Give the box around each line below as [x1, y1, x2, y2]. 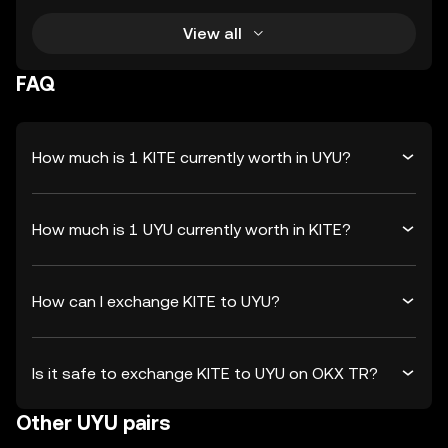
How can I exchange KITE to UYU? [32, 291, 280, 311]
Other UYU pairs [16, 411, 171, 435]
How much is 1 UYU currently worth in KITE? [32, 219, 351, 239]
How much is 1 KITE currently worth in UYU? [32, 147, 351, 167]
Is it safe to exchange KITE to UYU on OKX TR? [32, 363, 378, 383]
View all [182, 23, 242, 43]
